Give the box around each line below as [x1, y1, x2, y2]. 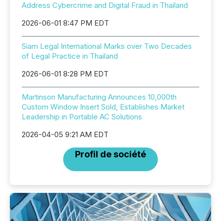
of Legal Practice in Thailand [22, 51, 118, 61]
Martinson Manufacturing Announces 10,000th [22, 92, 177, 102]
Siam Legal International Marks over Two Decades [22, 41, 192, 51]
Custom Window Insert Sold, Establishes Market [22, 102, 184, 111]
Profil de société [75, 149, 146, 159]
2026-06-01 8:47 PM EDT [22, 18, 109, 28]
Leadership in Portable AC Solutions [22, 112, 142, 121]
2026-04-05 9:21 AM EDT [22, 130, 109, 139]
